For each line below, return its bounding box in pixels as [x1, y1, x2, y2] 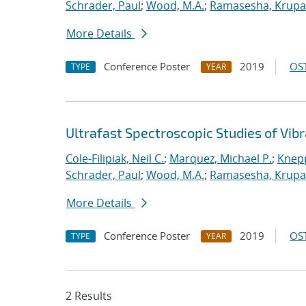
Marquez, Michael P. [169, 151, 272, 166]
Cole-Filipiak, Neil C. [66, 151, 164, 166]
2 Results [66, 288, 112, 303]
